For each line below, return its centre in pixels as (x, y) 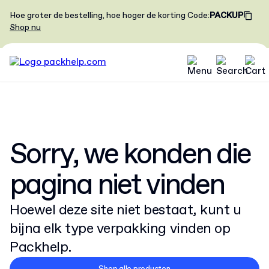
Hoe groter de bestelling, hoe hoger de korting (98, 16)
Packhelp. (41, 247)
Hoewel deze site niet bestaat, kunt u (125, 210)
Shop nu (25, 28)
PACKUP (226, 16)
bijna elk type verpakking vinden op (120, 229)
